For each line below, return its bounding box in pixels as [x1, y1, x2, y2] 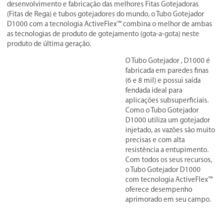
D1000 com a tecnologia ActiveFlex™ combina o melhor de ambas [7, 19, 212, 28]
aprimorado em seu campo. [125, 195, 211, 204]
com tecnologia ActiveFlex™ [125, 175, 213, 184]
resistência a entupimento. [125, 145, 209, 154]
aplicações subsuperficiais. [125, 96, 209, 105]
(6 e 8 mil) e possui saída [125, 76, 201, 85]
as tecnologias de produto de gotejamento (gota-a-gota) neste [7, 29, 199, 38]
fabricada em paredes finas [125, 66, 209, 75]
